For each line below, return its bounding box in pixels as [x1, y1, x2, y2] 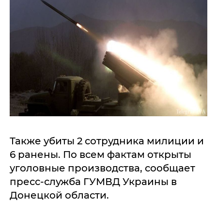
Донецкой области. [10, 189, 109, 201]
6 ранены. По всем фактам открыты [10, 149, 191, 160]
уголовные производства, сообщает [10, 162, 195, 174]
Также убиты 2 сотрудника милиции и [10, 135, 204, 147]
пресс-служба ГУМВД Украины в [10, 176, 177, 187]
